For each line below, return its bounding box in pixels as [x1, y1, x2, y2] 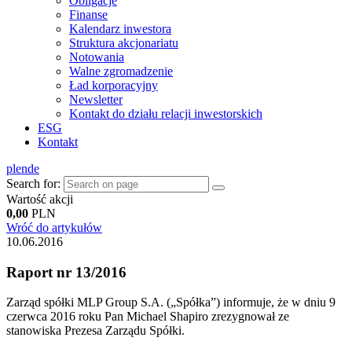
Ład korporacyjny [69, 79, 158, 92]
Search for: [6, 177, 60, 190]
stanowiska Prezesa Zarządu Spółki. [6, 324, 185, 338]
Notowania [69, 50, 124, 64]
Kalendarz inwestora [69, 22, 171, 35]
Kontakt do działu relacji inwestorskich [69, 107, 262, 120]
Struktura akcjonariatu [69, 36, 178, 49]
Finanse [69, 8, 108, 21]
